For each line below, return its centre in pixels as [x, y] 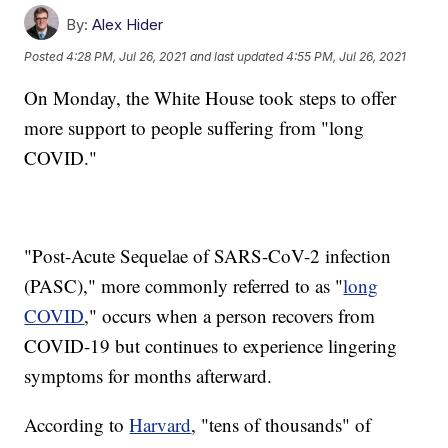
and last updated [237, 56]
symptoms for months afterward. [148, 376]
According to [77, 425]
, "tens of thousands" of [281, 425]
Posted [45, 56]
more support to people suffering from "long [194, 128]
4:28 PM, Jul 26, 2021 [126, 56]
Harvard [160, 425]
